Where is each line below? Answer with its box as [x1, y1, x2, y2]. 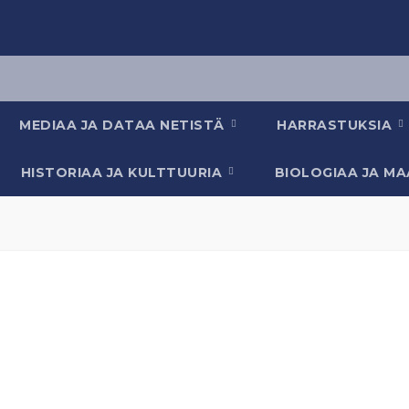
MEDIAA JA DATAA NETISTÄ [19, 117, 228, 133]
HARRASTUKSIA [277, 117, 396, 133]
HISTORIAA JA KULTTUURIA [20, 164, 226, 181]
